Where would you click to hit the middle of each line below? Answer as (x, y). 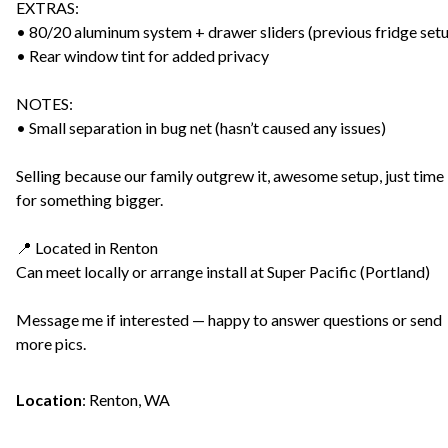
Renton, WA (129, 399)
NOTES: (44, 103)
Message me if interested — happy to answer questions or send (229, 319)
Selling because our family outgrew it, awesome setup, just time (230, 175)
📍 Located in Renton (87, 247)
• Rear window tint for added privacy (142, 55)
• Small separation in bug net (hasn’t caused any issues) (201, 127)
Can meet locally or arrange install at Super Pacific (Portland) (223, 271)
